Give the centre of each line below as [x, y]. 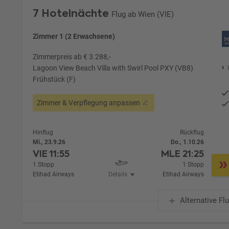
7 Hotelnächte [71, 13]
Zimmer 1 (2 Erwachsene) [74, 36]
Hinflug [43, 132]
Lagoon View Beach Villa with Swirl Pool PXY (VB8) [113, 68]
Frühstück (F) [54, 79]
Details [118, 174]
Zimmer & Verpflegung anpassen [89, 102]
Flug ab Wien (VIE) [143, 14]
